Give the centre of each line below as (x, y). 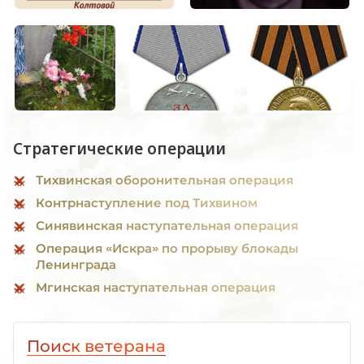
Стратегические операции (119, 148)
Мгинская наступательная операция (156, 287)
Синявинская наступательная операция (167, 225)
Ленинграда (76, 264)
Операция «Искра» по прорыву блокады (167, 248)
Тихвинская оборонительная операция (165, 180)
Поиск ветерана (96, 346)
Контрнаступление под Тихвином (147, 202)
